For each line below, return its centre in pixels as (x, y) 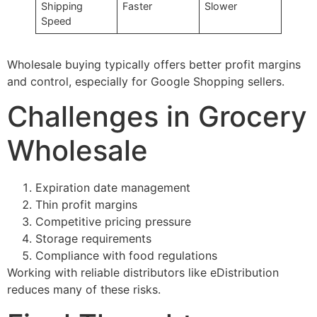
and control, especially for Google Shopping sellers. (146, 81)
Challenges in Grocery (157, 117)
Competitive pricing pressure (113, 222)
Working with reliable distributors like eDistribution (143, 273)
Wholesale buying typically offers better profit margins (154, 64)
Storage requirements (93, 239)
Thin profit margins (86, 205)
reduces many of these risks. (84, 290)
